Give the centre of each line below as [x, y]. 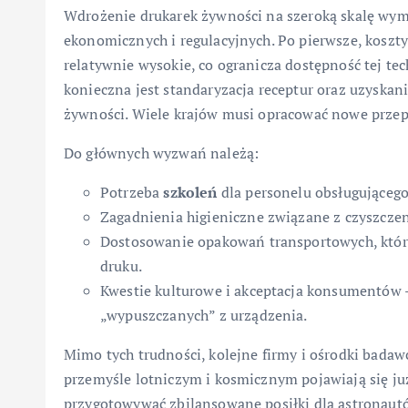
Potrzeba [132, 193]
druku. [121, 266]
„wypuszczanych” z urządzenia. [204, 316]
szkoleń [190, 193]
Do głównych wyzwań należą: [162, 153]
